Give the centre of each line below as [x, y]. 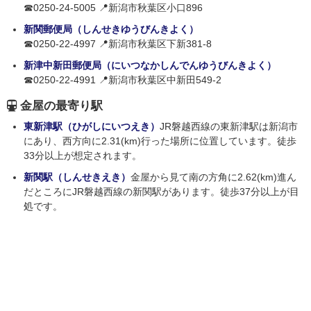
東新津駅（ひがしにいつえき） [92, 127]
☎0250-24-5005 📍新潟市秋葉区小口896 [113, 8]
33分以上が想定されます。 [83, 156]
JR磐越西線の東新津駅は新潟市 [229, 127]
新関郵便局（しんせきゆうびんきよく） [111, 30]
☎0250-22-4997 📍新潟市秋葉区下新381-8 [118, 44]
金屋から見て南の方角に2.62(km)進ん [213, 177]
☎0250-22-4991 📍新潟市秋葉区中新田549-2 [123, 80]
